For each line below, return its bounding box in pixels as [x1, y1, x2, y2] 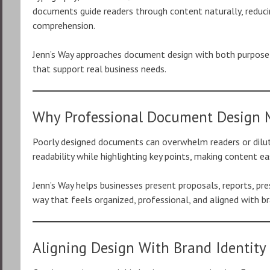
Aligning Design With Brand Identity [33, 238, 266, 257]
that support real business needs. [33, 63, 166, 75]
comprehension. [33, 19, 95, 31]
